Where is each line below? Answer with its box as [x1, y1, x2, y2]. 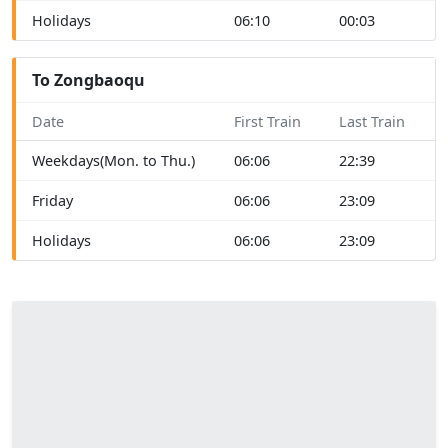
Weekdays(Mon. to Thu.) [32, 150, 195, 170]
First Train [234, 111, 301, 131]
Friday [32, 190, 73, 210]
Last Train [339, 111, 405, 131]
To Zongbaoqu [32, 68, 145, 91]
